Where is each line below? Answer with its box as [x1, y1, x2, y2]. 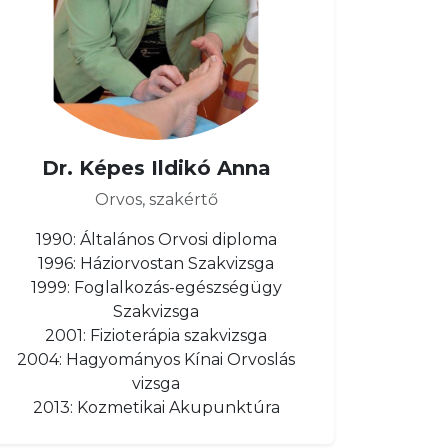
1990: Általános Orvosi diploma [35, 230, 277, 249]
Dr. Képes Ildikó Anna [41, 156, 271, 180]
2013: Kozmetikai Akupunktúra [32, 398, 280, 417]
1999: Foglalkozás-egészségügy [30, 278, 282, 297]
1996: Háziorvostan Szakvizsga [38, 254, 274, 273]
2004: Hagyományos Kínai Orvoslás [17, 350, 295, 369]
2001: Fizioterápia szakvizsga [45, 326, 267, 345]
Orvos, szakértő [94, 190, 218, 209]
